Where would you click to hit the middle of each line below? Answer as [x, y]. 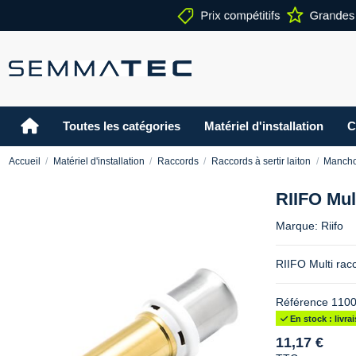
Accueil [24, 161]
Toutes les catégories [121, 126]
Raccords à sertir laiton [261, 161]
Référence [302, 302]
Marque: [296, 226]
